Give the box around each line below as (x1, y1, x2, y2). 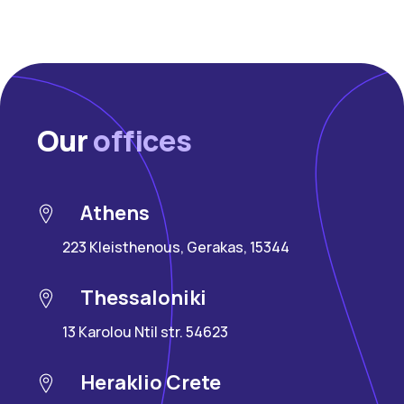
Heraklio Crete (79, 369, 221, 397)
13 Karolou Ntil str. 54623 (62, 322, 228, 343)
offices (93, 121, 192, 161)
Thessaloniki (79, 284, 207, 312)
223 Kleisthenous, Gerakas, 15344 (62, 237, 289, 258)
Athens (79, 199, 150, 227)
